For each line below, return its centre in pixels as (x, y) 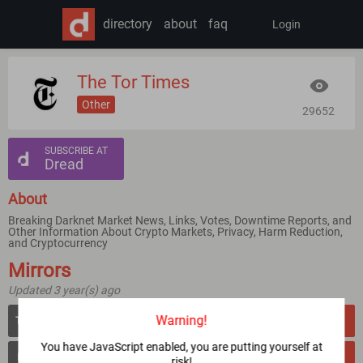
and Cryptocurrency (58, 243)
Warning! (181, 320)
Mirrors (39, 271)
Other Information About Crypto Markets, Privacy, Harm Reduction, (175, 232)
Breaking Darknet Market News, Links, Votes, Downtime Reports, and (180, 220)
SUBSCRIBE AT (76, 151)
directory (128, 24)
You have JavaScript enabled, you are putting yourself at (181, 347)
